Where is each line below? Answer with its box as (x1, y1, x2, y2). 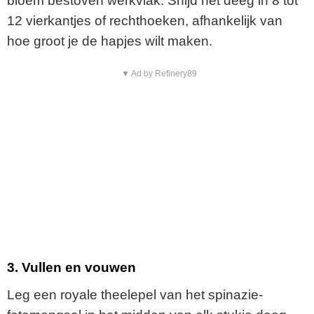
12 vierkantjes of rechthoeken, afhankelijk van (7, 13, 282, 28)
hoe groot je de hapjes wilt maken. (7, 33, 212, 48)
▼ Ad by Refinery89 (121, 68, 197, 78)
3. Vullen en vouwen (7, 260, 136, 275)
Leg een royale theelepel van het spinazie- (7, 287, 263, 302)
